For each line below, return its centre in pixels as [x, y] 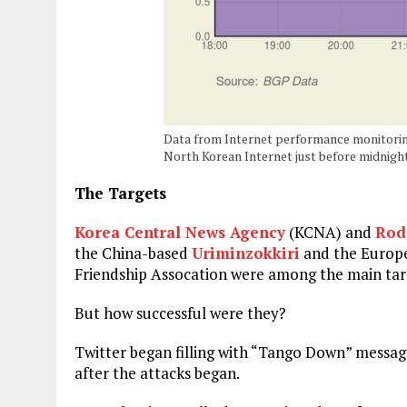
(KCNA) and [330, 232]
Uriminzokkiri [246, 253]
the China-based [133, 253]
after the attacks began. [157, 372]
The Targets [120, 193]
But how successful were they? [180, 313]
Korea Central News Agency [180, 232]
